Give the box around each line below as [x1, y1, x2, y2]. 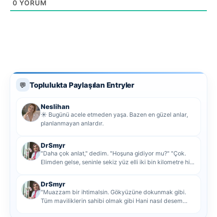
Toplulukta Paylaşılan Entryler [30, 80, 134, 90]
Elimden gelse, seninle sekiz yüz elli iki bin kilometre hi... [41, 158, 194, 166]
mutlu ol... [41, 206, 67, 214]
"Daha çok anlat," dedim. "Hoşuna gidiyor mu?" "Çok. [41, 150, 186, 157]
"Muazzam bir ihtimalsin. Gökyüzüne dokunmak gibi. [41, 188, 186, 196]
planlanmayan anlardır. [41, 120, 104, 127]
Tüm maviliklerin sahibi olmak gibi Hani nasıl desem [41, 197, 183, 205]
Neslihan [41, 103, 70, 111]
